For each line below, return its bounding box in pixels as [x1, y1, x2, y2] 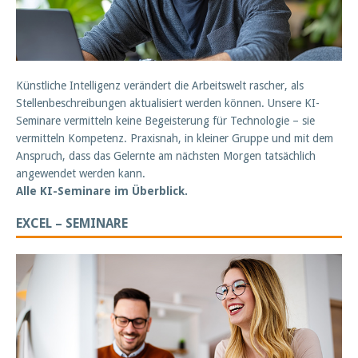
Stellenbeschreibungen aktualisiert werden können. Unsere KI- [16, 96, 320, 109]
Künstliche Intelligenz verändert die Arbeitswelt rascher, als [16, 78, 304, 92]
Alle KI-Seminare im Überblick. [16, 184, 188, 197]
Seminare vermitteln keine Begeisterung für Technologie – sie [16, 113, 315, 127]
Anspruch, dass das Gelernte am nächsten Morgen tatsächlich [16, 149, 316, 162]
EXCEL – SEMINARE [16, 215, 128, 231]
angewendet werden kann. [16, 166, 145, 180]
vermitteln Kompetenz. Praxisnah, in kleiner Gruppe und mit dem [16, 131, 333, 145]
